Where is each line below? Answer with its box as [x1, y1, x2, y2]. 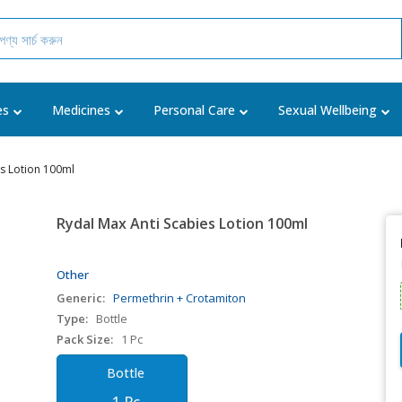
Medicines [52, 101, 110, 118]
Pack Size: [57, 331, 114, 347]
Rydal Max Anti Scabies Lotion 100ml [57, 214, 309, 233]
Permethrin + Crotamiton [113, 290, 247, 306]
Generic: [57, 290, 106, 306]
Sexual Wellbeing [278, 101, 377, 118]
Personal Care [153, 101, 235, 118]
